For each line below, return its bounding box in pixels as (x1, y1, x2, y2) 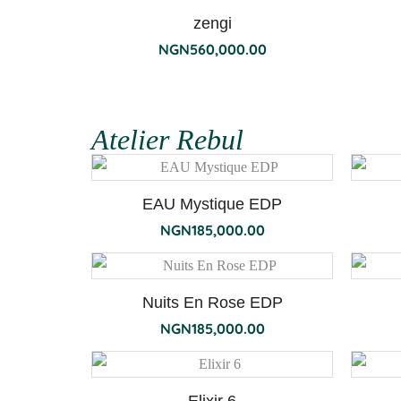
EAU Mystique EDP (142, 195, 282, 213)
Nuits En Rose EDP (141, 294, 283, 311)
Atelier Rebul (91, 124, 243, 156)
